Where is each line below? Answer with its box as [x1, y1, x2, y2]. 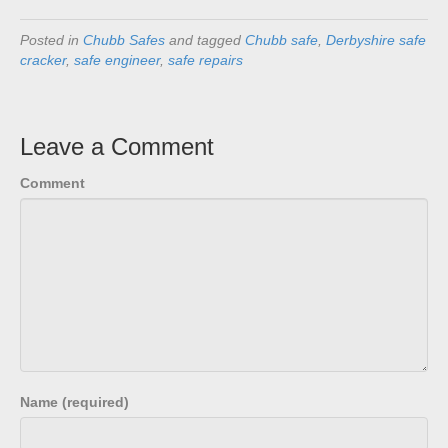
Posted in [20, 31, 83, 48]
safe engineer [74, 51, 160, 68]
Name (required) [20, 393, 129, 410]
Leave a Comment [20, 132, 214, 160]
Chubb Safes [83, 31, 165, 48]
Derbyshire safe [326, 31, 426, 48]
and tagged [165, 31, 245, 48]
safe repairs [168, 51, 243, 68]
